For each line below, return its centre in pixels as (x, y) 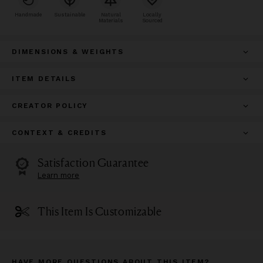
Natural (111, 14)
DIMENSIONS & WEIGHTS (68, 51)
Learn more (59, 175)
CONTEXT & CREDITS (59, 132)
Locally (152, 14)
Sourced (152, 20)
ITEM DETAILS (44, 78)
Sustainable (69, 14)
